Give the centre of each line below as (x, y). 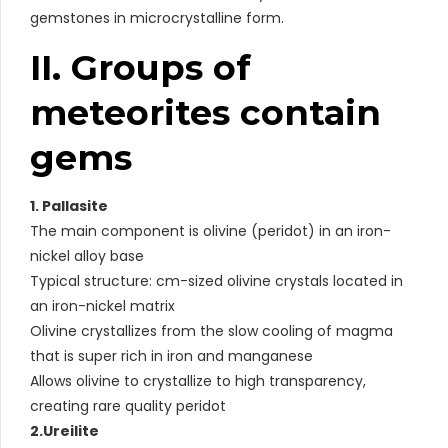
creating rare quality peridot (128, 405)
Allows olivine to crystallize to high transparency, (198, 380)
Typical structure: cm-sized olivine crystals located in (216, 280)
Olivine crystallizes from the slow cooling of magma (211, 330)
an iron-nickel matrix (102, 305)
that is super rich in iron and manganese (171, 355)
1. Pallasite (69, 205)
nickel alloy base (87, 255)
